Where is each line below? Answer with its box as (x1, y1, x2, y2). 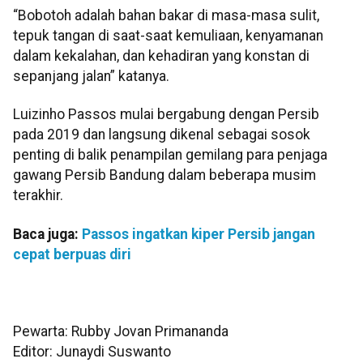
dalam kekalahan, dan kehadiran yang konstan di (13, 48, 310, 65)
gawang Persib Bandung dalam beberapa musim (13, 167, 316, 184)
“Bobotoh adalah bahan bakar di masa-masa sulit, (13, 7, 319, 24)
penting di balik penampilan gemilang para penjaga (13, 147, 327, 164)
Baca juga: (13, 225, 82, 242)
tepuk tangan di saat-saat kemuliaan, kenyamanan (13, 28, 323, 45)
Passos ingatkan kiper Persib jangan (82, 225, 315, 242)
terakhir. (13, 187, 63, 204)
